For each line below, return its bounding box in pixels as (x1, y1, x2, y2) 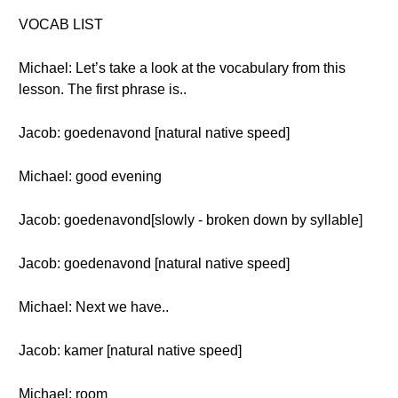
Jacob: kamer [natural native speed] (19, 343, 242, 358)
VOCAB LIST (19, 17, 103, 32)
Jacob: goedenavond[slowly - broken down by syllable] (19, 212, 362, 227)
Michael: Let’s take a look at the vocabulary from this (19, 60, 346, 76)
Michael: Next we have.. (19, 299, 169, 314)
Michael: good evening (19, 169, 162, 184)
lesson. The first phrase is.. (19, 82, 187, 97)
